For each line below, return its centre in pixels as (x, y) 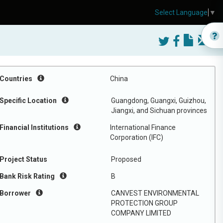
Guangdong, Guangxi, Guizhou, (159, 101)
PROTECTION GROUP (144, 203)
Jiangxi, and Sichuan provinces (159, 111)
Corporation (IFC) (137, 137)
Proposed (126, 159)
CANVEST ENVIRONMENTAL (155, 193)
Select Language (181, 13)
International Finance (143, 127)
